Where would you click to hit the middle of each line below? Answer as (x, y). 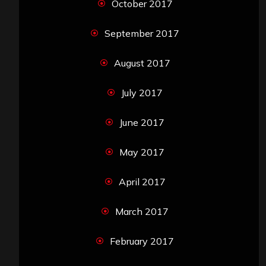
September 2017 (142, 34)
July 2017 (142, 93)
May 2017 (142, 152)
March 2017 (142, 212)
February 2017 (142, 241)
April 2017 (142, 182)
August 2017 (142, 63)
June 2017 (142, 123)
